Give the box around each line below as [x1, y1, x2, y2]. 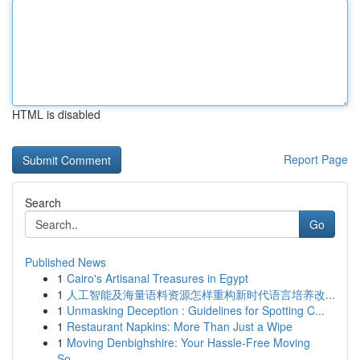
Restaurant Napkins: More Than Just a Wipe [67, 318, 292, 334]
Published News [25, 254, 106, 270]
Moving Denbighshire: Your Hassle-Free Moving [67, 334, 310, 350]
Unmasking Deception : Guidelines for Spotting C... [67, 302, 325, 318]
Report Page [284, 151, 348, 167]
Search [25, 194, 61, 211]
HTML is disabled [12, 106, 100, 122]
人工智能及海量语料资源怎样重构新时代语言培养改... [67, 286, 335, 302]
